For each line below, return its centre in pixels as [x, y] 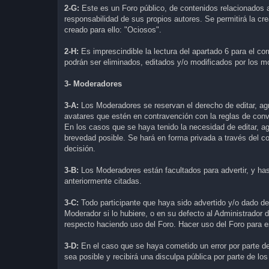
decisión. [80, 148]
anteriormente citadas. [103, 181]
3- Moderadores [93, 83]
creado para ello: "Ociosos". [113, 29]
